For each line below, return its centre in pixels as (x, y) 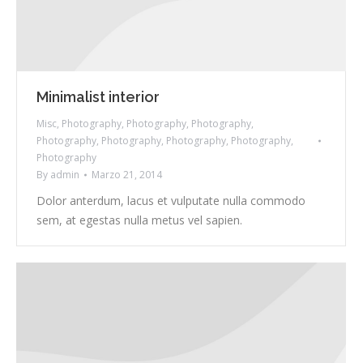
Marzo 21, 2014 (127, 175)
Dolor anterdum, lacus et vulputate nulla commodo (171, 201)
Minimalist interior (98, 97)
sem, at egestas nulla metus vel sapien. (139, 220)
